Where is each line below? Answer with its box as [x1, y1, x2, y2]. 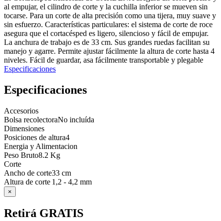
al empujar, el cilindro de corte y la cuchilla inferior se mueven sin [4, 2, 208, 11]
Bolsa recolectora [4, 115, 58, 124]
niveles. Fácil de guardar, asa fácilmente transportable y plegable [4, 56, 203, 65]
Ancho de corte [4, 169, 52, 178]
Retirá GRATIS [4, 206, 83, 220]
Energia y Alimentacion [4, 142, 77, 151]
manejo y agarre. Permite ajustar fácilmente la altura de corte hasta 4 [4, 47, 215, 56]
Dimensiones [4, 124, 44, 133]
